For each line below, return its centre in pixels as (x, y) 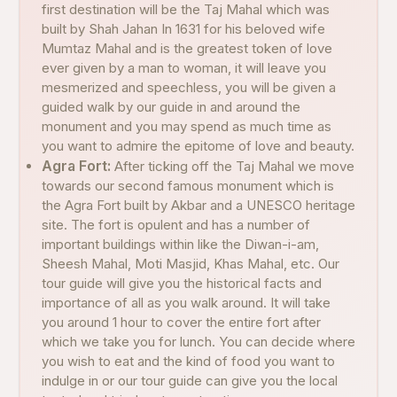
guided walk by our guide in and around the (171, 107)
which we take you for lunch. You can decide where (198, 342)
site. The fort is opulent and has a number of (176, 225)
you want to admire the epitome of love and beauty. (198, 146)
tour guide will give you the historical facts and (182, 283)
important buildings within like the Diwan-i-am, (180, 244)
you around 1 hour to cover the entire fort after (181, 322)
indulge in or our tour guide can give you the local (190, 381)
